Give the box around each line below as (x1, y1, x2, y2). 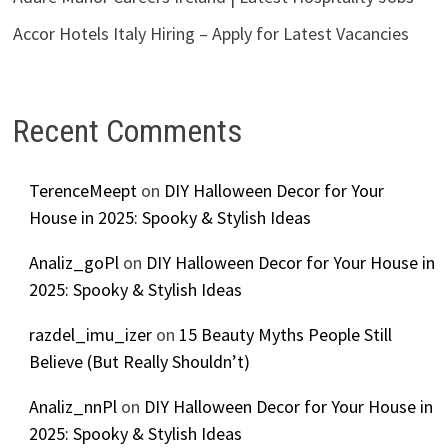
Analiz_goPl (28, 250, 119, 274)
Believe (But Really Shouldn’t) (28, 349, 250, 373)
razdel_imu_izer (28, 322, 152, 346)
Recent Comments (12, 112, 242, 151)
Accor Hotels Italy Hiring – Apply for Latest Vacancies (12, 22, 409, 46)
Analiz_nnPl (28, 394, 117, 418)
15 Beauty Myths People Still (178, 322, 392, 346)
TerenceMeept (28, 178, 137, 202)
